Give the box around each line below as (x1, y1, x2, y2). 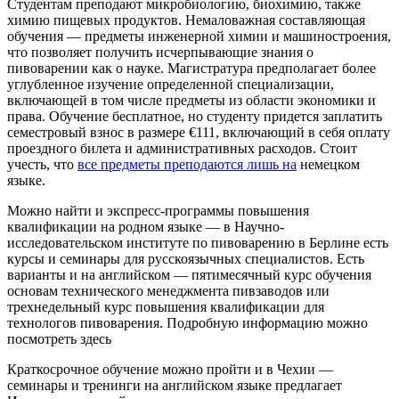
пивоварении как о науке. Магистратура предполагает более (7, 61, 376, 77)
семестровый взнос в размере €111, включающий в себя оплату (7, 125, 390, 141)
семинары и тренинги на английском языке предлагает (7, 378, 342, 394)
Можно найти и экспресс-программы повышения (7, 203, 309, 219)
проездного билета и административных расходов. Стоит (7, 141, 357, 157)
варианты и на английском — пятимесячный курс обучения (7, 267, 371, 283)
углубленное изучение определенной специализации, (7, 77, 334, 93)
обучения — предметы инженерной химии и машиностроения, (7, 28, 391, 45)
